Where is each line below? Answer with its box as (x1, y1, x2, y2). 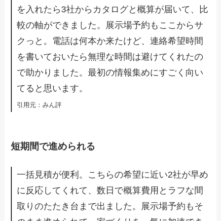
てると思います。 (17, 83, 88, 94)
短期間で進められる (11, 141, 96, 151)
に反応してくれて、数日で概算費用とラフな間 (17, 185, 204, 196)
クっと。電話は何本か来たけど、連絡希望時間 (17, 36, 204, 46)
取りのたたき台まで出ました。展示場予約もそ (17, 201, 204, 212)
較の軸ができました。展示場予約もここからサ (17, 20, 204, 31)
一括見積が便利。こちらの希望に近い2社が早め (17, 170, 209, 180)
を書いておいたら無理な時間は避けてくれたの (17, 52, 204, 62)
